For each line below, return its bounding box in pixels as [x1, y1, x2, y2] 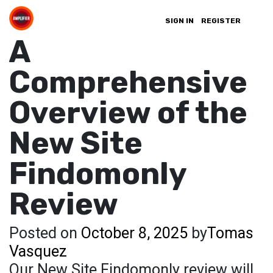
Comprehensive [9, 64, 247, 101]
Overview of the [9, 94, 247, 131]
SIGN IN [165, 16, 194, 25]
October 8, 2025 [81, 224, 188, 242]
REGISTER [201, 16, 241, 25]
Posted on [9, 224, 81, 242]
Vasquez [9, 243, 67, 260]
